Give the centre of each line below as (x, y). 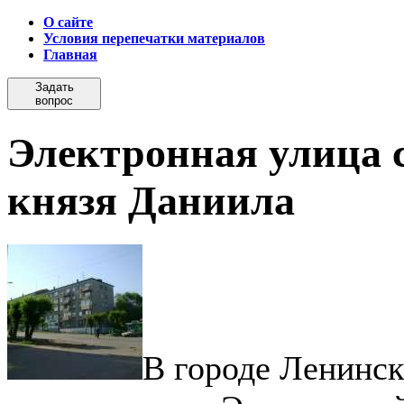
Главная (70, 55)
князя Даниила (151, 201)
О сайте (68, 22)
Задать (54, 87)
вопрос (54, 101)
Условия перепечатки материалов (154, 38)
